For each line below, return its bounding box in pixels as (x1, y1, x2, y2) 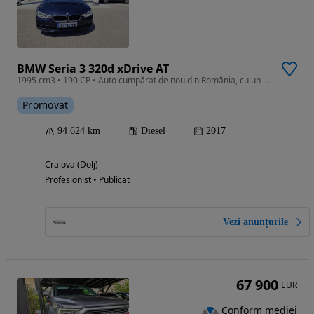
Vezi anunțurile (223, 216, 288, 227)
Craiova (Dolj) (45, 158, 98, 170)
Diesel (141, 125, 165, 136)
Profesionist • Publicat (45, 173, 130, 186)
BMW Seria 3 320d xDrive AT (17, 60, 169, 76)
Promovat (22, 97, 69, 111)
